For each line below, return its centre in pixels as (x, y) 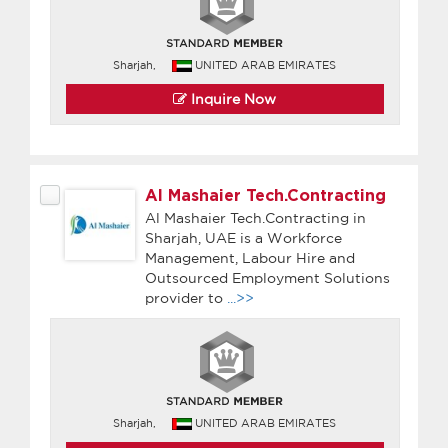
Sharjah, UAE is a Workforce (243, 237)
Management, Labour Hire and (250, 257)
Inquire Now (232, 98)
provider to (186, 297)
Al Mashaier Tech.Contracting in (255, 217)
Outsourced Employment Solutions (267, 277)
